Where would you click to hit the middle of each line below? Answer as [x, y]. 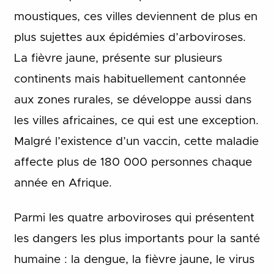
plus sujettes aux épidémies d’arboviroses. [130, 38]
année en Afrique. [63, 183]
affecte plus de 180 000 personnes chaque [133, 163]
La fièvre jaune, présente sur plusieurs [118, 59]
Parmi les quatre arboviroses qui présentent [134, 218]
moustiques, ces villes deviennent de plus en [135, 17]
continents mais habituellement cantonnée [130, 80]
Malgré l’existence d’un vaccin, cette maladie [136, 142]
